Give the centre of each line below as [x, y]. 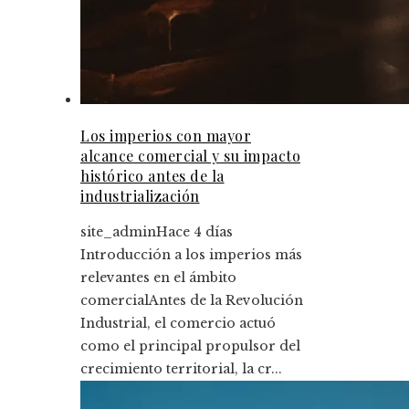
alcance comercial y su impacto [190, 155]
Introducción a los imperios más [191, 254]
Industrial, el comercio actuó [178, 323]
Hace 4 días [194, 231]
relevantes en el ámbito [158, 277]
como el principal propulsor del [190, 346]
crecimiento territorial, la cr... [181, 368]
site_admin [118, 231]
